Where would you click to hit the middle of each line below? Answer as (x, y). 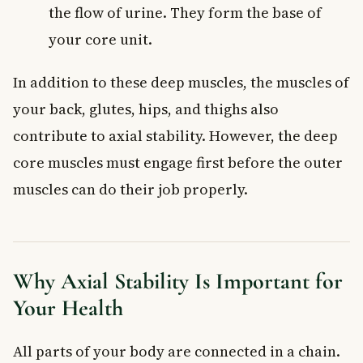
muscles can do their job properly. (130, 189)
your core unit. (100, 39)
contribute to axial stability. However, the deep (175, 135)
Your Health (68, 307)
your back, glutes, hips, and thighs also (146, 109)
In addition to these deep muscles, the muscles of (181, 82)
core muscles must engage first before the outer (178, 162)
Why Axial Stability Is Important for (178, 281)
